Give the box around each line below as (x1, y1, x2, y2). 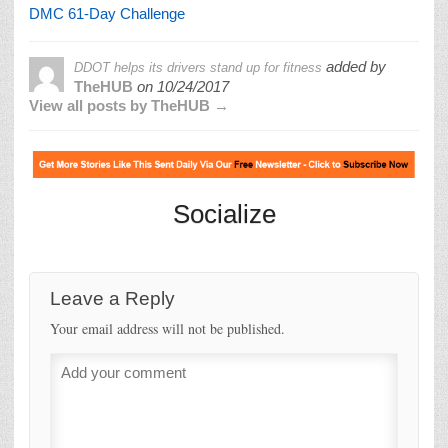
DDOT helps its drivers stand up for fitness (74, 60, 322, 76)
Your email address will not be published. (50, 318, 285, 338)
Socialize (172, 198, 276, 229)
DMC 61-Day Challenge (29, 5, 185, 23)
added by (322, 58, 386, 76)
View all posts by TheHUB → (29, 97, 229, 115)
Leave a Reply (50, 287, 175, 309)
